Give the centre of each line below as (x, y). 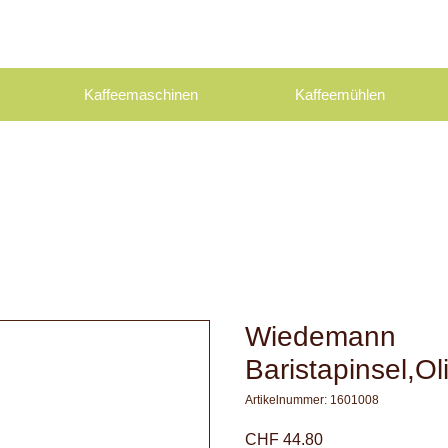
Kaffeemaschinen (141, 95)
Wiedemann (320, 337)
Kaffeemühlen (339, 95)
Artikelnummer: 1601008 (312, 400)
